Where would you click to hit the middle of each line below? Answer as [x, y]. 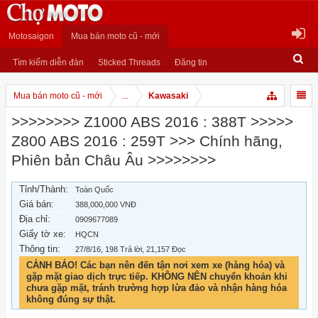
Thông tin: [40, 249]
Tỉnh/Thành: [44, 189]
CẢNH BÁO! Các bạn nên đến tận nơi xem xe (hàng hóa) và [155, 265]
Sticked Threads [129, 62]
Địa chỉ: [35, 219]
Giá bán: [37, 204]
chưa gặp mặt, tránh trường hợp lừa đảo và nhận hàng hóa [157, 288]
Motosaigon [31, 36]
